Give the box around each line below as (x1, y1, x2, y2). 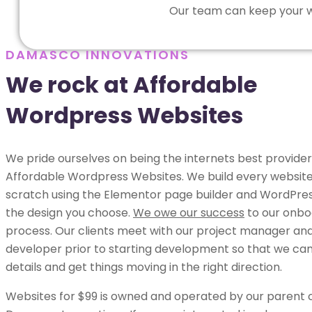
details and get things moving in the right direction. (6, 258, 282, 275)
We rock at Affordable (6, 69, 257, 101)
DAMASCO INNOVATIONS (6, 45, 189, 63)
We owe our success (133, 204, 244, 221)
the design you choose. (6, 204, 133, 221)
